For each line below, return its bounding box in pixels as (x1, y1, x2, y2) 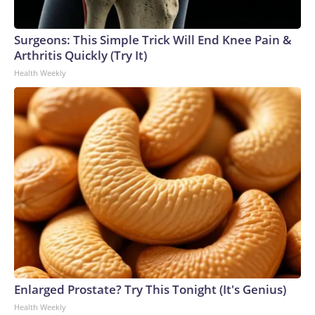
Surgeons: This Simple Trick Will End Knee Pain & (14, 31, 292, 48)
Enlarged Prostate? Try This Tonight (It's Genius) (14, 281, 286, 297)
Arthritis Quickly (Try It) (14, 46, 147, 63)
